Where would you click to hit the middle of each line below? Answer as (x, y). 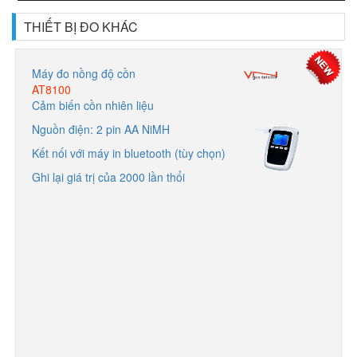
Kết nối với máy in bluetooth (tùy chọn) (129, 153)
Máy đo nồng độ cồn (84, 73)
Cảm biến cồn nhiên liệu (93, 105)
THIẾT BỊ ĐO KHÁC (81, 26)
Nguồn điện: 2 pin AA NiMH (101, 129)
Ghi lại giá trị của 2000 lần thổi (108, 177)
